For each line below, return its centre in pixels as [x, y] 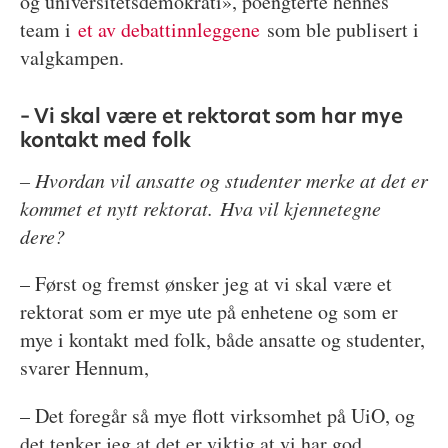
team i [48, 30]
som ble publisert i [339, 30]
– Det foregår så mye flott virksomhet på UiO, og [217, 416]
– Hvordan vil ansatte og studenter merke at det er [223, 180]
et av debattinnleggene [168, 30]
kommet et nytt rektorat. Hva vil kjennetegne [200, 208]
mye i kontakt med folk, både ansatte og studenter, [222, 340]
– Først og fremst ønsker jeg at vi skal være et [205, 284]
